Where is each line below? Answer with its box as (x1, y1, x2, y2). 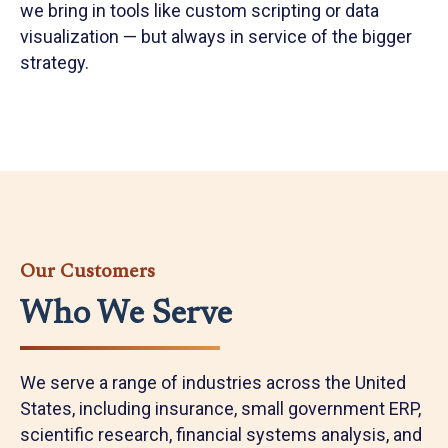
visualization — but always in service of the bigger (20, 26, 412, 47)
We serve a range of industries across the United (20, 372, 406, 393)
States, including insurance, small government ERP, (20, 398, 421, 419)
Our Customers (20, 256, 155, 286)
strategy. (20, 52, 89, 73)
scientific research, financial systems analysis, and (20, 424, 422, 445)
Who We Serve (20, 299, 232, 332)
